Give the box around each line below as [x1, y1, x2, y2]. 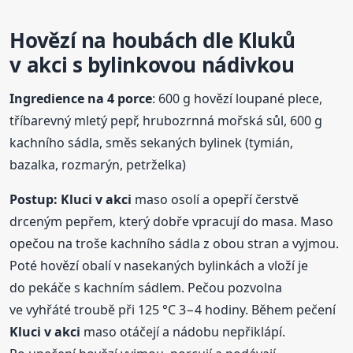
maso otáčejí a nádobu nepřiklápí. [80, 323, 286, 341]
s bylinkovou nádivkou [67, 50, 295, 80]
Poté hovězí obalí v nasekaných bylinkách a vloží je [9, 257, 309, 275]
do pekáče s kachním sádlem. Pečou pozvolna [9, 279, 283, 297]
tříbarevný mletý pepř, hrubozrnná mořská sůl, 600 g [9, 112, 323, 130]
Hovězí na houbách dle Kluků [9, 26, 295, 55]
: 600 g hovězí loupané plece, [152, 90, 323, 108]
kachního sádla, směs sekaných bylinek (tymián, [9, 134, 294, 152]
